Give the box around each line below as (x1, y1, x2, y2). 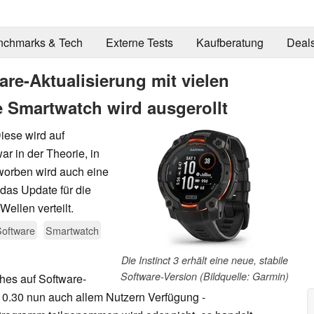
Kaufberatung (196, 34, 264, 51)
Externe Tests (105, 34, 173, 51)
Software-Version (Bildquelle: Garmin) (121, 268, 289, 283)
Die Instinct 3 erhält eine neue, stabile (121, 252, 288, 267)
